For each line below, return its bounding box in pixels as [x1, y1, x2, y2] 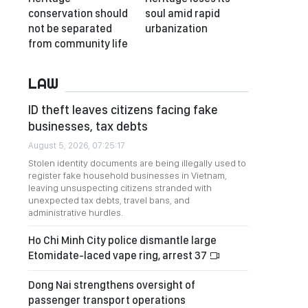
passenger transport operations [28, 294, 186, 307]
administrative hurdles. [28, 207, 123, 218]
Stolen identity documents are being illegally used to [28, 157, 246, 168]
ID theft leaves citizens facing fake [28, 102, 218, 117]
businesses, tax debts [28, 119, 148, 133]
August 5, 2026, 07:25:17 [28, 140, 125, 151]
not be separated [28, 22, 112, 35]
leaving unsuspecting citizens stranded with [28, 182, 212, 193]
